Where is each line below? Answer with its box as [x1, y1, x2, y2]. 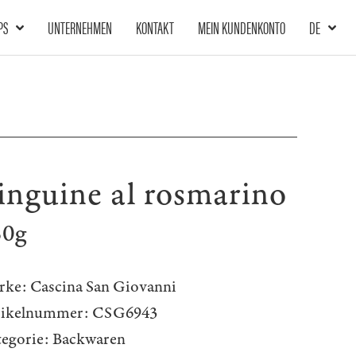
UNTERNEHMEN [47, 15, 112, 39]
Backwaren [52, 328, 126, 350]
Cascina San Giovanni [30, 276, 176, 298]
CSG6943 [89, 302, 157, 324]
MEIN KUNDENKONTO [197, 15, 285, 39]
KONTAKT [135, 15, 174, 39]
